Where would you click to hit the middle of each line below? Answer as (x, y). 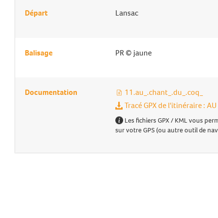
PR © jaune (133, 53)
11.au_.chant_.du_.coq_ (163, 92)
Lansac (127, 13)
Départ (36, 13)
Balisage (39, 53)
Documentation (51, 92)
